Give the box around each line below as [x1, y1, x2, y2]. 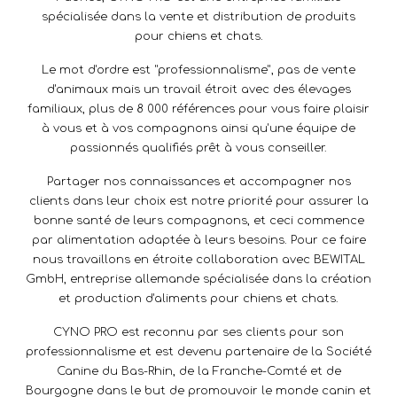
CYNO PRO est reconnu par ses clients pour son [53, 326, 344, 339]
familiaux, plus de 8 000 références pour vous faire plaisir [27, 103, 370, 115]
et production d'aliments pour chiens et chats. [58, 292, 339, 305]
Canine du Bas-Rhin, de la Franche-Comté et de [56, 365, 341, 378]
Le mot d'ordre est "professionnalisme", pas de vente [42, 64, 355, 76]
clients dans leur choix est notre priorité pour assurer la [28, 195, 369, 207]
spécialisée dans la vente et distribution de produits [42, 11, 355, 23]
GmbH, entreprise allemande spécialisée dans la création [26, 273, 371, 285]
